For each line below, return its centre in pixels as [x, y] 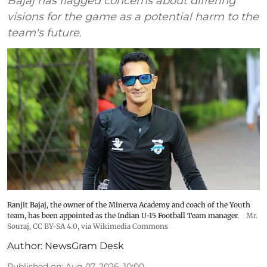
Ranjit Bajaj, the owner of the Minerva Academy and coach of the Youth [129, 205]
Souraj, [20, 226]
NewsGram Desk [84, 246]
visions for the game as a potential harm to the [133, 16]
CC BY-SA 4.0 [55, 226]
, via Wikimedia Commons [123, 226]
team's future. [44, 32]
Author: [25, 246]
